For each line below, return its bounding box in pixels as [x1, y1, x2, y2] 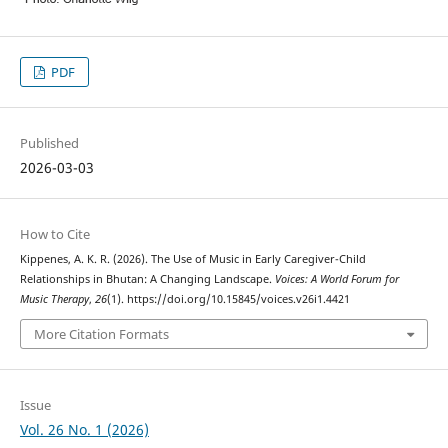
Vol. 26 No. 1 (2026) [19, 420, 149, 440]
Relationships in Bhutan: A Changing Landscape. [19, 271, 275, 286]
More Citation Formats [33, 325, 169, 344]
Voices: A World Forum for [274, 271, 399, 286]
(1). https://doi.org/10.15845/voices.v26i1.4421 [106, 291, 350, 306]
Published [19, 133, 79, 152]
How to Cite [19, 224, 90, 243]
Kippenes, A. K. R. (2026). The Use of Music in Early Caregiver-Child [19, 251, 366, 266]
